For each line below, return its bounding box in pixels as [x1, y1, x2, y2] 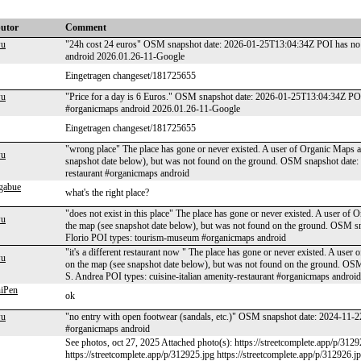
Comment [65, 22, 106, 33]
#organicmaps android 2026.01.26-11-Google [65, 103, 240, 114]
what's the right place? [65, 187, 149, 198]
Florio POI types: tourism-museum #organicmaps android [65, 232, 286, 243]
